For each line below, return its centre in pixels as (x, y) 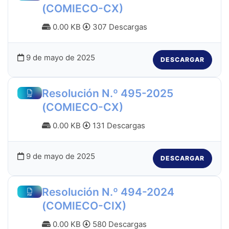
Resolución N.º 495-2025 (107, 94)
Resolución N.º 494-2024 (108, 192)
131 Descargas (118, 126)
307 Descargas (119, 27)
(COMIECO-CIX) (84, 206)
